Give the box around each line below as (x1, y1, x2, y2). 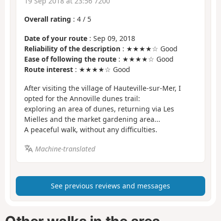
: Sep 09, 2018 (87, 33, 135, 43)
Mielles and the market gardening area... (24, 114, 160, 124)
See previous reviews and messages (51, 181, 170, 191)
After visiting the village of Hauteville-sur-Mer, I (24, 83, 181, 93)
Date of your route (24, 33, 87, 43)
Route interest (24, 64, 73, 74)
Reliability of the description (24, 43, 120, 53)
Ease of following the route (24, 54, 116, 64)
